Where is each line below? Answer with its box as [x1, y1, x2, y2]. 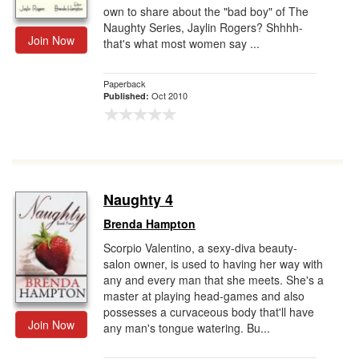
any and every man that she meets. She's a [103, 272, 324, 288]
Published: [103, 90, 151, 102]
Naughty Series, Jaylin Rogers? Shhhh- [103, 19, 303, 35]
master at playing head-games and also [103, 288, 305, 304]
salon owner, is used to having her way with [103, 256, 323, 272]
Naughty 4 [103, 189, 173, 210]
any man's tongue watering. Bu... [103, 320, 270, 336]
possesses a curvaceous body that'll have [103, 304, 314, 320]
